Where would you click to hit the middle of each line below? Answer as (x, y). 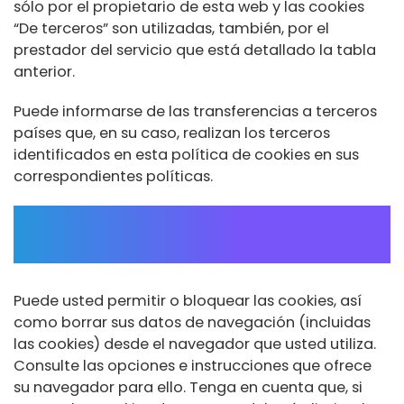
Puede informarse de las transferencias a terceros (195, 111)
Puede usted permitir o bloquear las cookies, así (188, 300)
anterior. (44, 71)
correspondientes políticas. (113, 176)
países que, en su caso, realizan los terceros (172, 133)
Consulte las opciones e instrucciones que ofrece (193, 365)
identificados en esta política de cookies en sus (186, 154)
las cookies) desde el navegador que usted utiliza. (195, 344)
